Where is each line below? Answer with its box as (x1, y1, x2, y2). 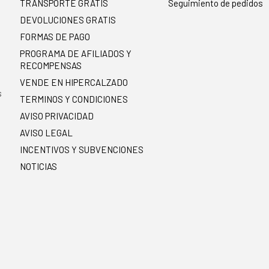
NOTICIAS (20, 161, 58, 172)
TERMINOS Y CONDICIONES (20, 94, 128, 105)
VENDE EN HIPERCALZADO (20, 77, 128, 88)
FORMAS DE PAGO (20, 31, 91, 43)
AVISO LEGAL (20, 127, 73, 139)
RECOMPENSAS (20, 60, 82, 71)
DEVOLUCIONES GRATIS (20, 14, 116, 26)
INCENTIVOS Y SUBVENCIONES (20, 144, 144, 156)
